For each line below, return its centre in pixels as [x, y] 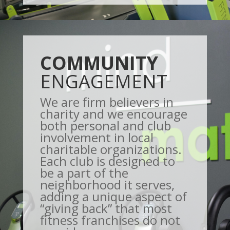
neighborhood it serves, [107, 184]
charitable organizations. [111, 149]
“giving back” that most [106, 208]
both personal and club [105, 125]
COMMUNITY [99, 63]
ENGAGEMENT [103, 81]
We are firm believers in [107, 102]
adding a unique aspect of [113, 196]
